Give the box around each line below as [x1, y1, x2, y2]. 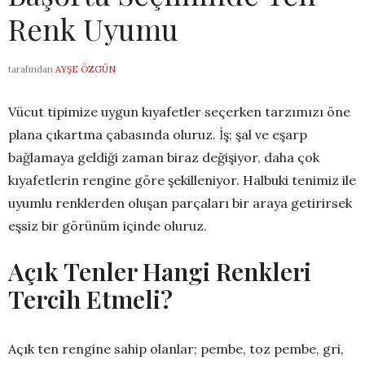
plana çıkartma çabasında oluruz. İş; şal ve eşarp [8, 126, 307, 143]
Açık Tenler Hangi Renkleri [8, 255, 311, 288]
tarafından [8, 64, 53, 76]
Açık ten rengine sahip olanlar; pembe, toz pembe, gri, [8, 341, 344, 358]
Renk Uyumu [8, 9, 178, 49]
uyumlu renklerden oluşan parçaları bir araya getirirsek [8, 195, 352, 212]
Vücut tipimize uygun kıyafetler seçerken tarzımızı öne [8, 103, 350, 121]
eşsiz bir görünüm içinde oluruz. [8, 218, 207, 235]
